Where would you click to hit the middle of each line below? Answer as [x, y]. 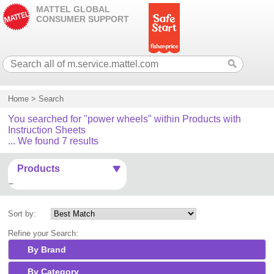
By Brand [47, 250]
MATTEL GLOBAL [73, 9]
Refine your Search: [43, 233]
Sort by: [22, 214]
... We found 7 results [54, 141]
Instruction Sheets [47, 130]
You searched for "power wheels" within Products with [125, 119]
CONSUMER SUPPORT [83, 19]
